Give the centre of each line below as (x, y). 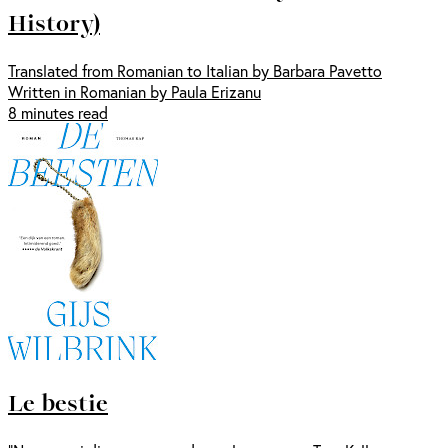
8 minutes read (58, 113)
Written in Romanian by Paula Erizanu (134, 92)
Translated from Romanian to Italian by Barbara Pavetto (195, 71)
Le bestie (58, 402)
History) (54, 22)
